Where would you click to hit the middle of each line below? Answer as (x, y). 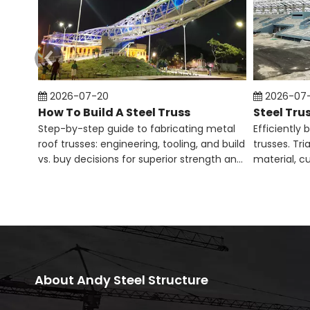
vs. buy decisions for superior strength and (140, 159)
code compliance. (82, 174)
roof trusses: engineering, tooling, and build (142, 144)
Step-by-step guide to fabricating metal (137, 129)
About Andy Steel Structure (121, 280)
